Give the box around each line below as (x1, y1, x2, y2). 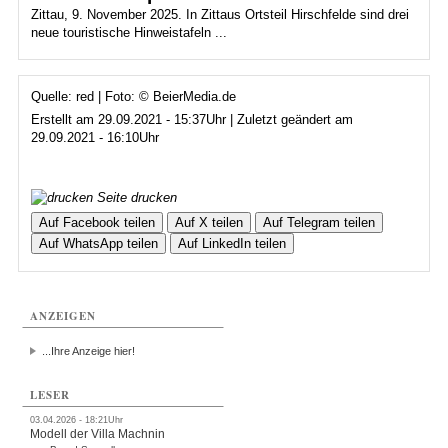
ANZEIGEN (30, 308, 97, 324)
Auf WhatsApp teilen (38, 236, 158, 251)
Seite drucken (92, 190, 177, 205)
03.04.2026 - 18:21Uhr (30, 415, 124, 425)
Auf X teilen (174, 215, 243, 230)
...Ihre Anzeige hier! (42, 345, 136, 357)
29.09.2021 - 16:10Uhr (30, 130, 159, 145)
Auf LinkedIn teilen (177, 236, 286, 251)
